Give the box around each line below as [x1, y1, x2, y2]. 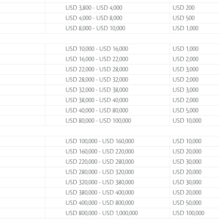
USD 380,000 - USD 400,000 [66, 189, 134, 196]
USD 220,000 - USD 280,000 [66, 158, 134, 165]
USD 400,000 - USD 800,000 [66, 199, 134, 206]
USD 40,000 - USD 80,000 [66, 107, 128, 114]
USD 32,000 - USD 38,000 [66, 87, 128, 93]
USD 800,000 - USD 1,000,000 [66, 210, 138, 217]
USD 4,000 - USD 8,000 [66, 15, 122, 22]
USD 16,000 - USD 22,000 [66, 56, 128, 63]
